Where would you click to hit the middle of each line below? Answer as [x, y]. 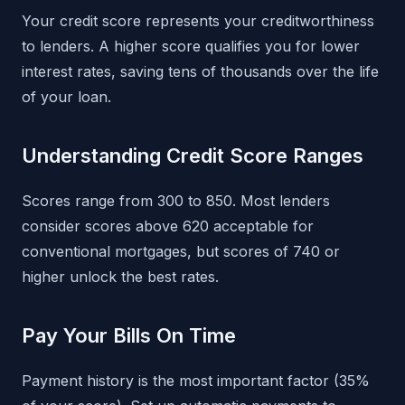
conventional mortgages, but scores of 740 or [181, 252]
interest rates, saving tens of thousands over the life [200, 72]
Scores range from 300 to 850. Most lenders [176, 201]
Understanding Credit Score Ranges [193, 156]
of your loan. [66, 97]
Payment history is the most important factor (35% [196, 381]
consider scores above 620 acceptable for [168, 226]
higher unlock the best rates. [120, 277]
